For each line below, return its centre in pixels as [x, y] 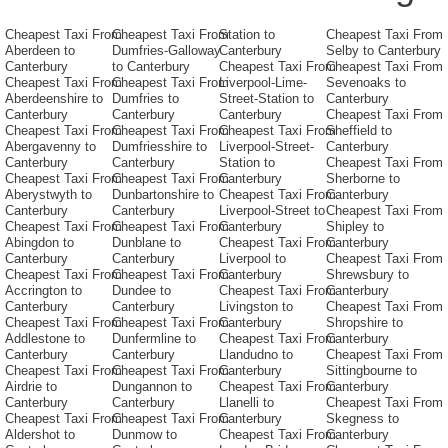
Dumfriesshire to [159, 147]
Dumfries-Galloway [166, 51]
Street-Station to [266, 99]
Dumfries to [145, 99]
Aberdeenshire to [54, 99]
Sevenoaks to [366, 83]
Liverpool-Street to [272, 211]
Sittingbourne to [371, 371]
